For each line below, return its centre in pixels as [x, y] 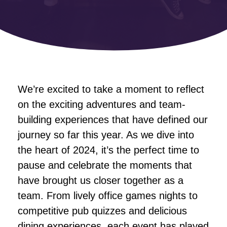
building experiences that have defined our [113, 120]
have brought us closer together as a [101, 180]
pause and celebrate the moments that [105, 165]
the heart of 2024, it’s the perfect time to [108, 150]
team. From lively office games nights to [108, 196]
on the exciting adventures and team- [102, 104]
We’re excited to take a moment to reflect [111, 89]
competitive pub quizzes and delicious [102, 211]
